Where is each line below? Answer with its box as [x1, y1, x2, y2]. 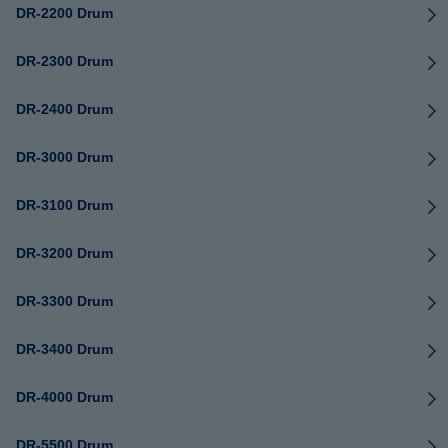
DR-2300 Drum [16, 53, 113, 69]
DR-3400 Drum [16, 341, 113, 357]
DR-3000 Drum [16, 149, 113, 165]
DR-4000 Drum [16, 389, 113, 405]
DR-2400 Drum [16, 101, 113, 117]
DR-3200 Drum [16, 245, 113, 261]
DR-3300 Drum [16, 293, 113, 309]
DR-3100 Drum [16, 197, 113, 213]
